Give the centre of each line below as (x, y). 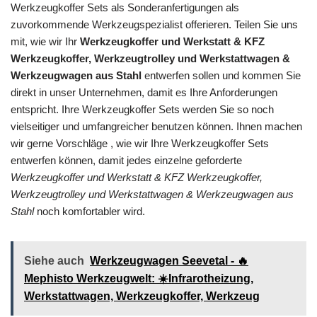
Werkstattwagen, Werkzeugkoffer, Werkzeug (142, 296)
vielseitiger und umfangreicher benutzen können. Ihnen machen (156, 126)
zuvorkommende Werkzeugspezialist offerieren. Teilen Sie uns (154, 24)
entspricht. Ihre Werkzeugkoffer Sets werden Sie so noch (142, 109)
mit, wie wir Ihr (45, 41)
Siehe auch (54, 260)
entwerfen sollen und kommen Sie (221, 75)
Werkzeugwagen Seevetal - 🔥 (169, 260)
